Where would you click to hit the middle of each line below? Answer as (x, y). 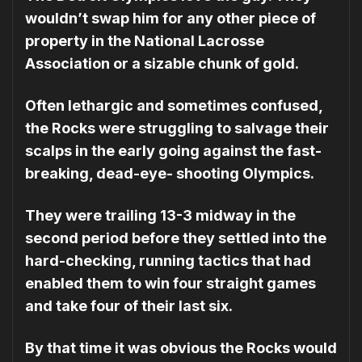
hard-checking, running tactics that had (168, 260)
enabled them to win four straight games (170, 283)
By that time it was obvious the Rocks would (181, 347)
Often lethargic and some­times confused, (174, 105)
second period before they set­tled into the (176, 238)
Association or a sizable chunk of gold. (162, 64)
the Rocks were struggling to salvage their (177, 128)
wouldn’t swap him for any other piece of (170, 19)
